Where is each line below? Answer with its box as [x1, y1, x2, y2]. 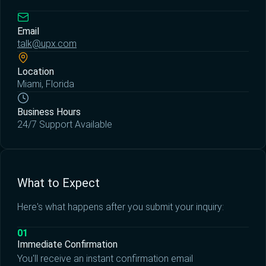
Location [17, 65, 54, 77]
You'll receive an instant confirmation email [17, 253, 193, 265]
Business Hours [17, 106, 81, 118]
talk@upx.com [17, 37, 77, 49]
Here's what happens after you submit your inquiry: [17, 201, 224, 213]
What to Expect [17, 176, 100, 191]
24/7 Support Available [17, 118, 112, 130]
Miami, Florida [17, 78, 74, 90]
